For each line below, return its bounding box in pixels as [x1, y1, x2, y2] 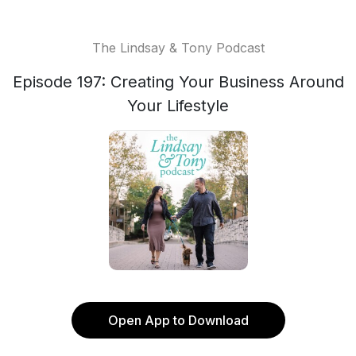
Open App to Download [107, 312, 249, 328]
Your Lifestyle [127, 96, 229, 115]
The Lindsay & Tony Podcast [91, 40, 265, 56]
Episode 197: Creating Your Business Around [12, 72, 344, 91]
